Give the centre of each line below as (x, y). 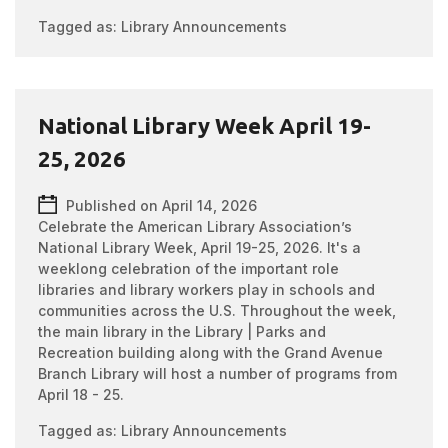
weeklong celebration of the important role (189, 268)
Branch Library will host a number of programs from (218, 373)
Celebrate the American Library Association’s (195, 226)
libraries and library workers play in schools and (207, 289)
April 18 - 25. (81, 394)
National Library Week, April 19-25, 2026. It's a (200, 247)
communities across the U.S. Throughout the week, (217, 310)
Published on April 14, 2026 (162, 205)
